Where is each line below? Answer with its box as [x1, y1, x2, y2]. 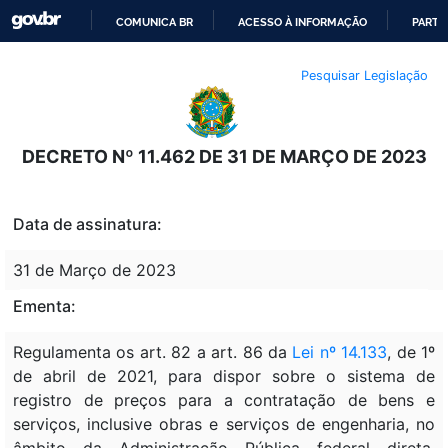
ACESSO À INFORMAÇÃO [238, 15, 368, 29]
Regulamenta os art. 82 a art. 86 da [13, 341, 293, 362]
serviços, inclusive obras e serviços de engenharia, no [13, 413, 435, 434]
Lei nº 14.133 [292, 341, 388, 362]
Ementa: [13, 295, 76, 316]
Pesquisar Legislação [301, 67, 428, 83]
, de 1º [387, 341, 436, 362]
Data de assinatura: [13, 213, 162, 234]
